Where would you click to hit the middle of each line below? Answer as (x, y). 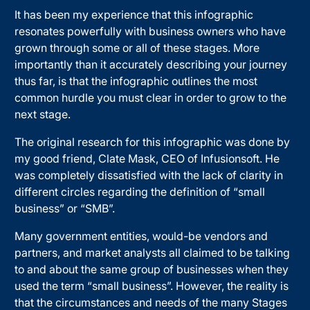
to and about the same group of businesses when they (152, 269)
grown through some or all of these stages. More (137, 47)
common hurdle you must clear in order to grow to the (151, 97)
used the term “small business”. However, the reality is (152, 285)
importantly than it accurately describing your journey (151, 64)
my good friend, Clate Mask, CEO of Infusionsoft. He (147, 158)
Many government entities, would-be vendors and (142, 236)
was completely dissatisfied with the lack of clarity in (149, 175)
